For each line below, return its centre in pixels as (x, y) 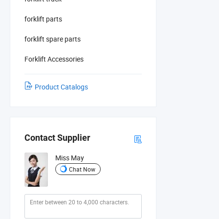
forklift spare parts (53, 39)
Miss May (69, 158)
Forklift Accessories (54, 59)
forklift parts (43, 19)
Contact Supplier (57, 138)
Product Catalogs (61, 87)
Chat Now (82, 169)
